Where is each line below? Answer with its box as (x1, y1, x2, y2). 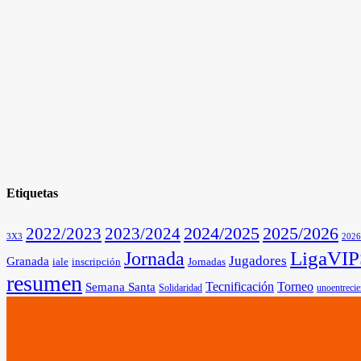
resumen (6, 270, 82, 296)
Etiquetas (6, 186, 58, 201)
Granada (6, 254, 49, 268)
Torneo (277, 279, 313, 293)
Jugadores (229, 252, 287, 268)
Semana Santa (85, 280, 156, 293)
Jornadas (188, 255, 226, 268)
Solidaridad (159, 281, 202, 293)
